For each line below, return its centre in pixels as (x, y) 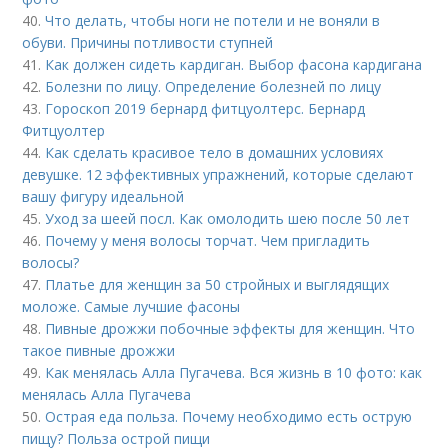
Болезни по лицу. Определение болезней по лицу (213, 86)
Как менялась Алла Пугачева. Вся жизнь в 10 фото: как (234, 372)
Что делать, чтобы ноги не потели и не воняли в (213, 20)
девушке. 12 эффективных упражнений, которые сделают (218, 174)
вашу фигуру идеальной (103, 196)
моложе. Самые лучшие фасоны (131, 306)
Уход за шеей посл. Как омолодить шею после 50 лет (228, 218)
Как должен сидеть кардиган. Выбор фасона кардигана (234, 64)
